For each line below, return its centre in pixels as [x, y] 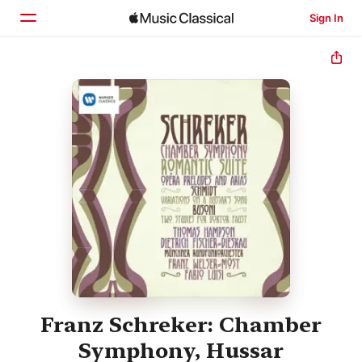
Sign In [326, 18]
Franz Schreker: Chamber [181, 325]
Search [73, 148]
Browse [74, 114]
